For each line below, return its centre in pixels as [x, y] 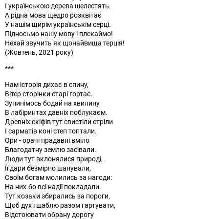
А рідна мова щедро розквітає [53, 15]
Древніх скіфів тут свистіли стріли [59, 121]
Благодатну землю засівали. [51, 149]
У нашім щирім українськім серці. [58, 24]
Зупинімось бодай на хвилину [52, 103]
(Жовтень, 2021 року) [39, 52]
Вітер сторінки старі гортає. [49, 93]
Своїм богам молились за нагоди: [58, 177]
